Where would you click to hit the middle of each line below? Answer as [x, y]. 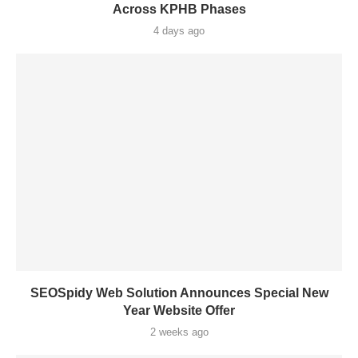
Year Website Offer [179, 310]
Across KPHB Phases [179, 9]
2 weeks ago [179, 332]
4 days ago [179, 31]
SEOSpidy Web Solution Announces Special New [179, 293]
